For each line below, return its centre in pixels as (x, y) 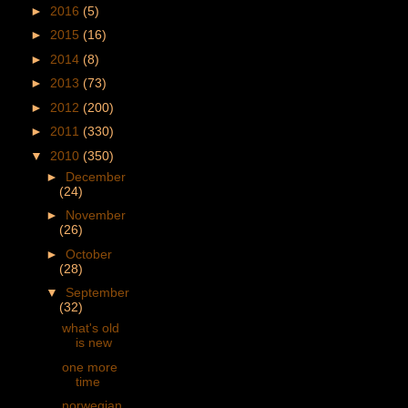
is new (93, 343)
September (97, 293)
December (95, 176)
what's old (90, 328)
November (95, 215)
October (88, 254)
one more (89, 367)
